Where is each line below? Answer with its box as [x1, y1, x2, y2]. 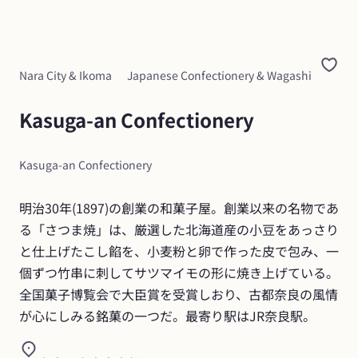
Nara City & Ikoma [19, 66, 112, 83]
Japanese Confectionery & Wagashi [127, 66, 312, 83]
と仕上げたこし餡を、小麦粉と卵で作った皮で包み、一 [19, 241, 339, 261]
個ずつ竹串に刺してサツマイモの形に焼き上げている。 [19, 262, 339, 282]
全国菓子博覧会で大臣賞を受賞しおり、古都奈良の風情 [19, 284, 338, 304]
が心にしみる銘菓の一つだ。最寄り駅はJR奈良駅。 [19, 305, 316, 325]
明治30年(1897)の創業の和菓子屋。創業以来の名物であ [19, 197, 339, 217]
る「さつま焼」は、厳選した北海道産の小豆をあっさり [19, 219, 339, 239]
